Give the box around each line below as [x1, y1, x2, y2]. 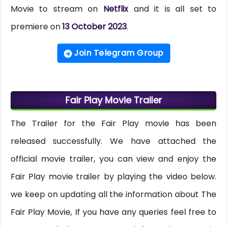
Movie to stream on [10, 3, 103, 15]
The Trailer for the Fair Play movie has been [10, 118, 217, 130]
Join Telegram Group [71, 47, 164, 59]
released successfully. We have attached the [10, 135, 217, 147]
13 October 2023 [62, 21, 127, 33]
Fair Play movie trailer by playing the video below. [10, 171, 217, 183]
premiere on [10, 21, 62, 33]
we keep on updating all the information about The [10, 188, 217, 201]
